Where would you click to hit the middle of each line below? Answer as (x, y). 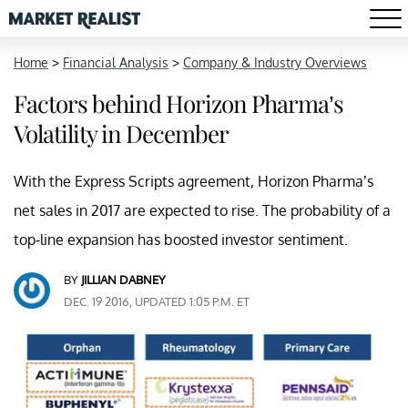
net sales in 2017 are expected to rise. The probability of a (202, 210)
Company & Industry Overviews (275, 62)
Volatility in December (121, 133)
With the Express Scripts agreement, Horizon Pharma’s (194, 181)
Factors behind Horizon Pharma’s (178, 103)
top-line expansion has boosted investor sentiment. (181, 240)
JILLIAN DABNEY (123, 280)
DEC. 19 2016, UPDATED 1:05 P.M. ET (157, 301)
